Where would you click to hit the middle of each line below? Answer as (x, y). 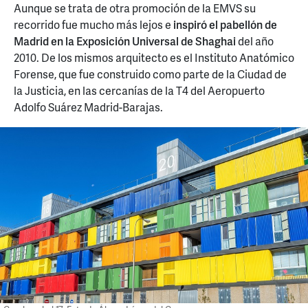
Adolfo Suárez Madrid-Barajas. (88, 107)
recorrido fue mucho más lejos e (92, 24)
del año (255, 41)
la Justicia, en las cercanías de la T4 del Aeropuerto (139, 90)
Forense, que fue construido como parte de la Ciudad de (150, 74)
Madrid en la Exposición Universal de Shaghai (125, 41)
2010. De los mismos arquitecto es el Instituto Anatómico (154, 57)
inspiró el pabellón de (224, 24)
